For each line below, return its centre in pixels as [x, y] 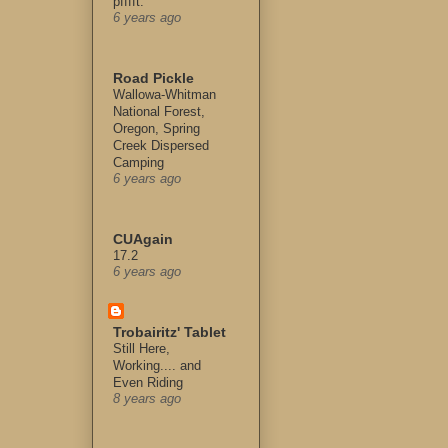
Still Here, [141, 348]
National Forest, [159, 111]
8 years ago [147, 398]
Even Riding [148, 382]
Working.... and [157, 365]
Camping [138, 162]
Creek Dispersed [161, 145]
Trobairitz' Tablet [169, 331]
